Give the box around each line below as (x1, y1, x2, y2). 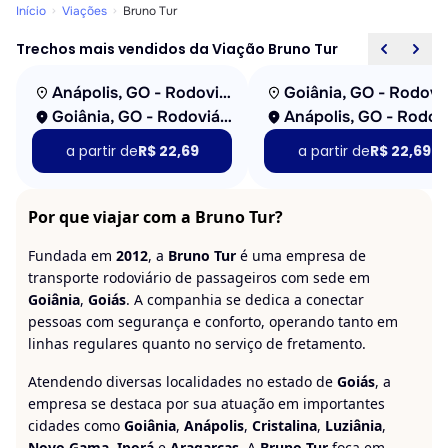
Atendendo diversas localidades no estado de (28, 372, 337, 391)
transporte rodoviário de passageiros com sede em (28, 268, 370, 287)
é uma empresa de (236, 246, 366, 265)
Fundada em (28, 246, 116, 265)
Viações (62, 3, 107, 19)
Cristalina (252, 416, 317, 435)
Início (16, 3, 46, 19)
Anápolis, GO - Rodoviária (219, 82, 231, 103)
